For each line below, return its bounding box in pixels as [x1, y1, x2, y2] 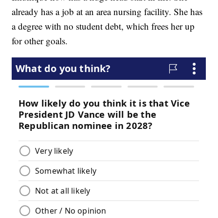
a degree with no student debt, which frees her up [12, 19, 195, 32]
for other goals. [12, 34, 68, 47]
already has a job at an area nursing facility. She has [12, 5, 203, 18]
